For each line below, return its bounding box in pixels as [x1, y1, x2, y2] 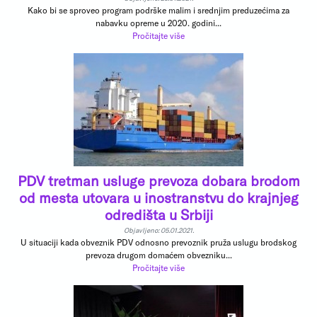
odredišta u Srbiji [104, 206, 213, 223]
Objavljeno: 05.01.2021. [123, 226, 194, 234]
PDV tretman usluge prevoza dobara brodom [17, 172, 300, 189]
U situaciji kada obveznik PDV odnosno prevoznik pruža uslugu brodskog [21, 237, 296, 247]
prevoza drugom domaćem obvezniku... [85, 250, 232, 260]
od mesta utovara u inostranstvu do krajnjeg [18, 189, 299, 206]
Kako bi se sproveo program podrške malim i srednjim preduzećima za [28, 5, 289, 15]
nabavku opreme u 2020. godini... [96, 18, 221, 28]
